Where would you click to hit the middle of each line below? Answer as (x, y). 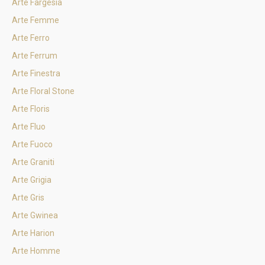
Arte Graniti (33, 162)
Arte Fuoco (32, 144)
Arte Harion (33, 233)
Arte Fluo (29, 127)
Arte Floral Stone (43, 91)
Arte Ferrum (35, 56)
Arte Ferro (31, 38)
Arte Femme (35, 20)
